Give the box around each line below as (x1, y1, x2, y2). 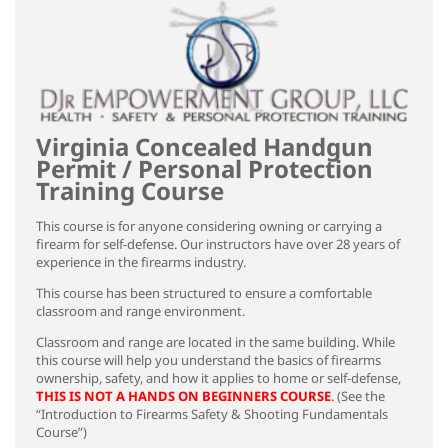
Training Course (36, 174, 224, 207)
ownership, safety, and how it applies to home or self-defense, (36, 369, 401, 387)
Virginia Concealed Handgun (36, 130, 373, 163)
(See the (337, 387, 385, 405)
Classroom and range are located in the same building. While (36, 333, 395, 351)
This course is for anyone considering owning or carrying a (36, 217, 382, 235)
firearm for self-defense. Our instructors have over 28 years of (36, 235, 400, 253)
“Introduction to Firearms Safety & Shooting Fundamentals (36, 405, 388, 423)
